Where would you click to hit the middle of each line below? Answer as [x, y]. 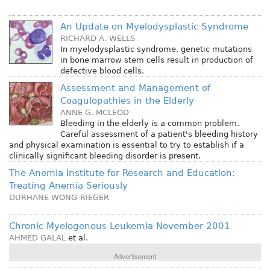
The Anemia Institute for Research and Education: [122, 173]
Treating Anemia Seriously [68, 186]
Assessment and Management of [135, 88]
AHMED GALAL [37, 238]
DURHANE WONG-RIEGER [59, 198]
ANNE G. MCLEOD [94, 113]
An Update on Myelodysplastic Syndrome [154, 27]
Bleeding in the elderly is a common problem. [149, 124]
